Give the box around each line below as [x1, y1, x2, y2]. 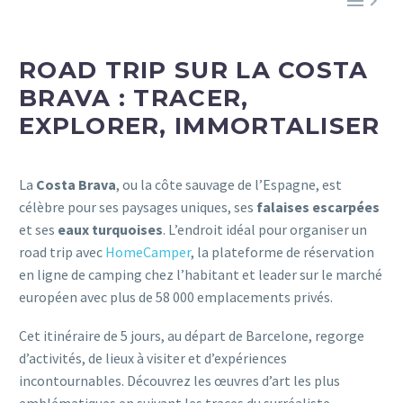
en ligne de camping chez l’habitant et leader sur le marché [19, 265, 382, 284]
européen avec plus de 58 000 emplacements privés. [19, 288, 333, 307]
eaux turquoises [58, 220, 163, 239]
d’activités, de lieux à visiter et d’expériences [19, 348, 287, 367]
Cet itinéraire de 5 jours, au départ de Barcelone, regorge [19, 326, 364, 345]
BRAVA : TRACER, [19, 83, 249, 112]
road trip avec [19, 243, 105, 262]
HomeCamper [105, 243, 191, 262]
